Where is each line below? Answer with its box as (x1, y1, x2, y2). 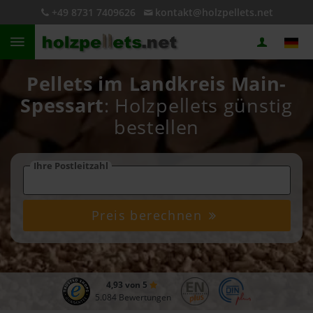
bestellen (113, 115, 200, 140)
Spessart (20, 93, 104, 118)
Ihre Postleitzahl (33, 159, 108, 172)
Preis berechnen (92, 207, 207, 224)
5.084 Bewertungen (94, 291, 171, 303)
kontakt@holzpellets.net (154, 6, 273, 19)
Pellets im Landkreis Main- (26, 71, 287, 96)
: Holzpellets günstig (103, 93, 293, 118)
